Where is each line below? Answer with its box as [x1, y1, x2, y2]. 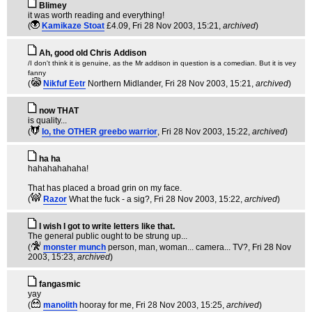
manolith [43, 300, 77, 310]
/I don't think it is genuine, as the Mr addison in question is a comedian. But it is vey [28, 59, 296, 67]
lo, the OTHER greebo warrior [42, 127, 157, 136]
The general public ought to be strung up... [28, 231, 187, 241]
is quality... [28, 116, 67, 125]
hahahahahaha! [28, 164, 88, 173]
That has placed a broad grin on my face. [28, 183, 182, 193]
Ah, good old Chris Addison [39, 48, 146, 58]
